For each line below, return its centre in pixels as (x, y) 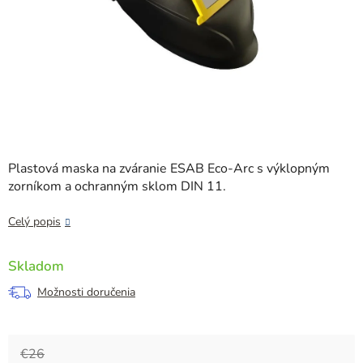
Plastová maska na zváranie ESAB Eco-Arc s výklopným (169, 169)
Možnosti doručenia (86, 293)
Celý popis (34, 222)
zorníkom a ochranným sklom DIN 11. (117, 187)
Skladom (36, 267)
